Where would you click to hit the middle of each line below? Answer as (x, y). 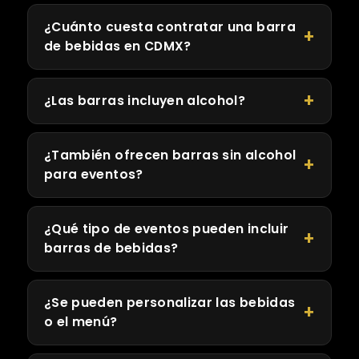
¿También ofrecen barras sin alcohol (170, 155)
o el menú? (81, 322)
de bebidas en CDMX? (118, 46)
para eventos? (94, 175)
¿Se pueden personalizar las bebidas (170, 303)
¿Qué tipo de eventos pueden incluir (167, 229)
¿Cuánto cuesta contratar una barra (170, 27)
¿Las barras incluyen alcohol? (145, 101)
